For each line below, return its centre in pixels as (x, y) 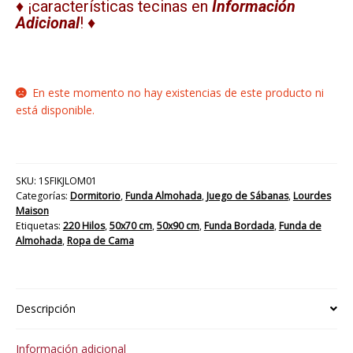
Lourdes (312, 196)
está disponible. (55, 110)
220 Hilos (84, 226)
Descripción (45, 308)
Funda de (300, 226)
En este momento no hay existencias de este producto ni (178, 92)
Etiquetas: (39, 226)
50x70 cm (130, 226)
